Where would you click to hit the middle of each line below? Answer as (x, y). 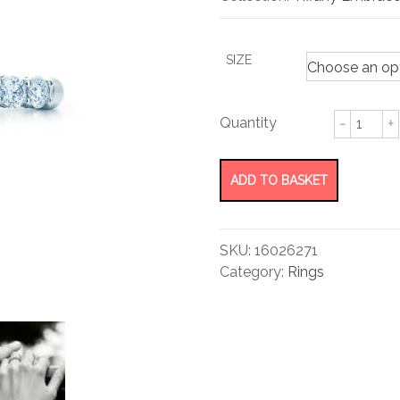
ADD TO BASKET (279, 180)
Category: (253, 271)
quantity (371, 155)
